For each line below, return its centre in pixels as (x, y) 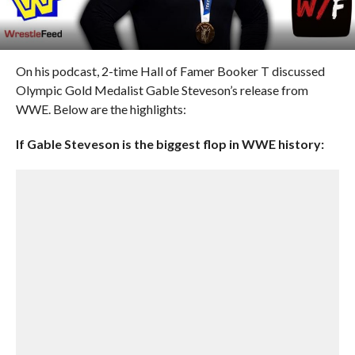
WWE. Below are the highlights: (101, 109)
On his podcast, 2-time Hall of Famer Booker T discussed (170, 71)
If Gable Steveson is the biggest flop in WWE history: (170, 144)
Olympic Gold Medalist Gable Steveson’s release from (162, 90)
